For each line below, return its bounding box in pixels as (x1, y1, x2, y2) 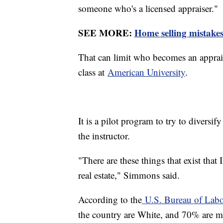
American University (108, 65, 185, 78)
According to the (78, 193, 142, 206)
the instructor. (78, 129, 130, 142)
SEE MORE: (78, 25, 134, 39)
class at (78, 65, 108, 78)
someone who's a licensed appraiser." (78, 1, 218, 14)
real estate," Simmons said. (78, 168, 180, 181)
